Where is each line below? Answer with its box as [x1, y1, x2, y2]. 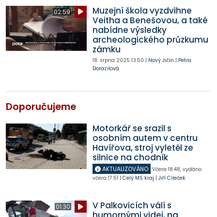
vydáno [182, 166, 201, 173]
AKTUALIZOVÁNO [100, 165, 148, 173]
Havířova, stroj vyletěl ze [92, 142, 193, 154]
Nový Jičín [148, 56, 174, 64]
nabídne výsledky [92, 24, 167, 36]
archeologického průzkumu [92, 33, 208, 46]
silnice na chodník [92, 152, 168, 164]
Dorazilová [92, 64, 119, 72]
